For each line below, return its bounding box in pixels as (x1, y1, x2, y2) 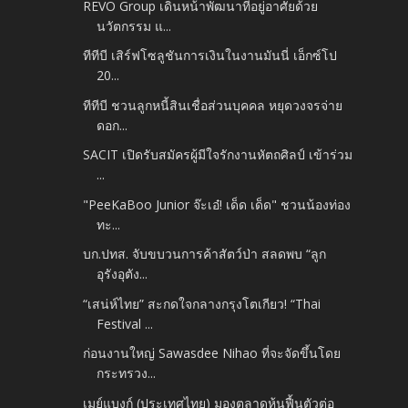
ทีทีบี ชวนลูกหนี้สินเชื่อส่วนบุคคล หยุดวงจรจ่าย (83, 96, 343, 114)
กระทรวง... (97, 364, 157, 382)
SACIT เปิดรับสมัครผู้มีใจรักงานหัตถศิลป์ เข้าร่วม (83, 146, 353, 164)
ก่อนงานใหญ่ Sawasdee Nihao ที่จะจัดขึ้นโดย (83, 344, 342, 362)
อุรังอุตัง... (97, 265, 148, 283)
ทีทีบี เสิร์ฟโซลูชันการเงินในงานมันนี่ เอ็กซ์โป (83, 46, 338, 65)
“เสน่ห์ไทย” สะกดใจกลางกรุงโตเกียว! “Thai (83, 294, 321, 312)
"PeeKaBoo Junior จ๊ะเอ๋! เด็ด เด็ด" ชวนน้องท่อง (83, 195, 352, 213)
